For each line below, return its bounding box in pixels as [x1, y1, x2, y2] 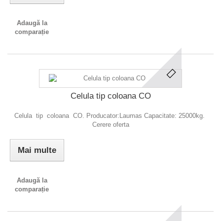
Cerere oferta [92, 121, 129, 128]
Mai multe [17, 146, 56, 155]
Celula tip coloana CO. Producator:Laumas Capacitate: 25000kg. [14, 112, 207, 119]
